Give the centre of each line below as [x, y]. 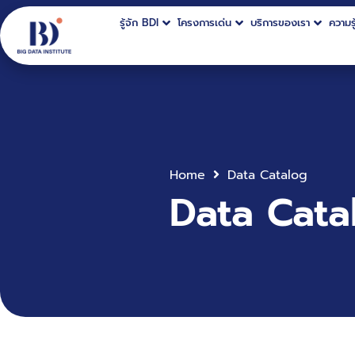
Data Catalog [267, 175]
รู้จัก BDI [139, 23]
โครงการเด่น [205, 23]
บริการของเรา [281, 23]
